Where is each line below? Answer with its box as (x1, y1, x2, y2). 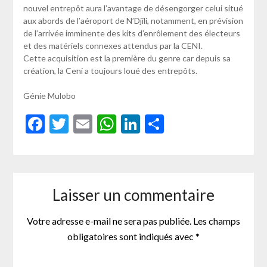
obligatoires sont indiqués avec (67, 231, 195, 243)
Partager (163, 112, 236, 136)
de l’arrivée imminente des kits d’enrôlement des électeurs (23, 28, 240, 39)
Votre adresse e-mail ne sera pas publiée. (27, 215, 191, 227)
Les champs (193, 215, 240, 227)
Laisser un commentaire (52, 185, 215, 205)
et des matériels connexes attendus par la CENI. (23, 41, 203, 51)
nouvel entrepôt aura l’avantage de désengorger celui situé (23, 3, 243, 14)
